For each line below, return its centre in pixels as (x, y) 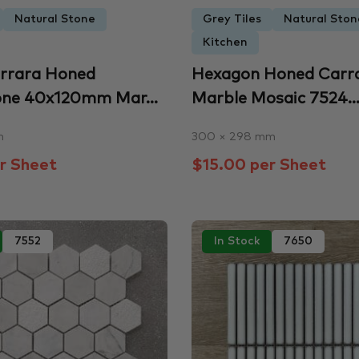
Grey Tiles (232, 20)
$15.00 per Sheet (258, 165)
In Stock (236, 241)
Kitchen (225, 43)
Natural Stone (55, 20)
